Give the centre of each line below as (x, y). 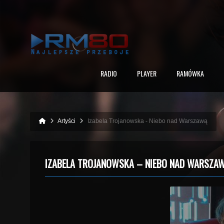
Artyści (66, 121)
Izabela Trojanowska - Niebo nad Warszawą (147, 121)
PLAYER (146, 73)
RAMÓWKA (190, 73)
